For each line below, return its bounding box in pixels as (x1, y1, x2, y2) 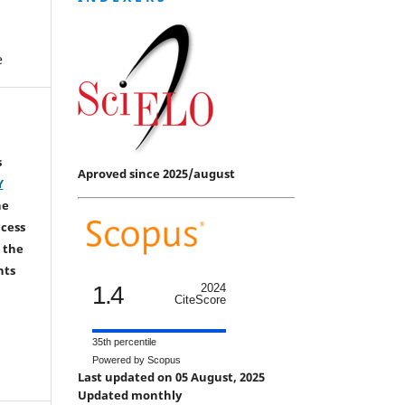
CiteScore (174, 292, 226, 306)
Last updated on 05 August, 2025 (78, 368, 268, 385)
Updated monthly (78, 386, 182, 403)
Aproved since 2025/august (78, 165, 235, 182)
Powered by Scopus (92, 353, 181, 365)
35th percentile (92, 335, 156, 347)
